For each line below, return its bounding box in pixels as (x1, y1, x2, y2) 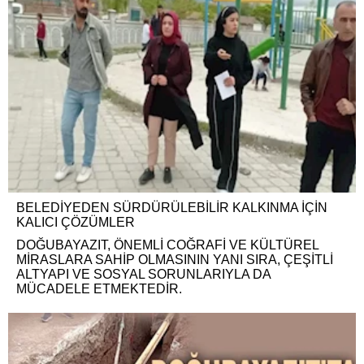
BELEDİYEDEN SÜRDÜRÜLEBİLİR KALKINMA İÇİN (16, 201, 327, 215)
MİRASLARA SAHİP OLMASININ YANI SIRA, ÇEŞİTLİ (16, 253, 333, 267)
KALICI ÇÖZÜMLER (16, 215, 135, 230)
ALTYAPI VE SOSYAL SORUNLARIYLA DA (16, 267, 271, 282)
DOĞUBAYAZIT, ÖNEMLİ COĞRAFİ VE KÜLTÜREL (16, 238, 318, 253)
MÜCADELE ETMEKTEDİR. (16, 282, 182, 297)
